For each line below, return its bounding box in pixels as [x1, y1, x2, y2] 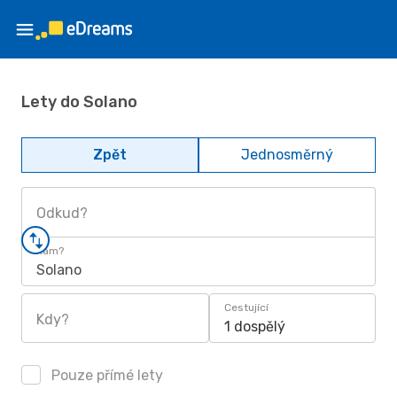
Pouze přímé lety [48, 367, 163, 384]
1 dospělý [224, 318, 285, 335]
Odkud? [36, 205, 88, 222]
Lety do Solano [21, 91, 137, 112]
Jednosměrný [241, 146, 333, 163]
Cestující [224, 301, 269, 314]
